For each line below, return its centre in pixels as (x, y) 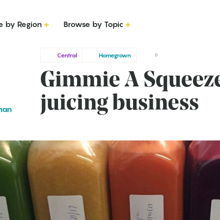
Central (67, 55)
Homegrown (115, 55)
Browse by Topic (93, 24)
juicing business (120, 104)
